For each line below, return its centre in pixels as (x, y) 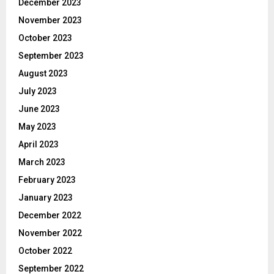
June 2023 (39, 109)
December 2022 (50, 215)
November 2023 (50, 20)
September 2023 (51, 55)
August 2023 (43, 73)
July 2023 (38, 91)
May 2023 (37, 126)
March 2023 (42, 162)
